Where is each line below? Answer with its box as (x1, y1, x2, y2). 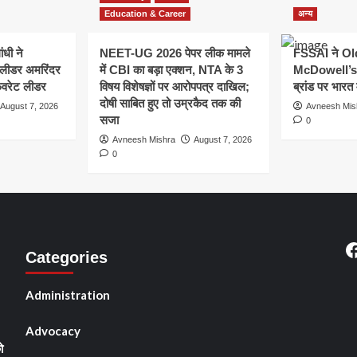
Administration (25, 287, 110, 302)
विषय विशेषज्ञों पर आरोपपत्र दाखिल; (100, 79, 249, 93)
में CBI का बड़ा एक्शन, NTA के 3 (100, 62, 243, 76)
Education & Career (104, 8, 186, 18)
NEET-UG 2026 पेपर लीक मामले (100, 45, 250, 60)
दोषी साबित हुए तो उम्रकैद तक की (100, 96, 241, 110)
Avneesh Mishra (112, 134, 175, 144)
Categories (25, 248, 108, 266)
